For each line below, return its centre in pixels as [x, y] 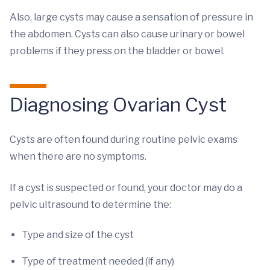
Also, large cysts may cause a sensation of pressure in [131, 17]
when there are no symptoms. [78, 156]
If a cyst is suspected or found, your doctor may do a [126, 188]
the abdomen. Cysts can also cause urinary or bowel [127, 34]
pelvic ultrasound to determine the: [90, 205]
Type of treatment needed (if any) [98, 261]
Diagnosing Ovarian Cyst [118, 105]
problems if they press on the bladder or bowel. [117, 51]
